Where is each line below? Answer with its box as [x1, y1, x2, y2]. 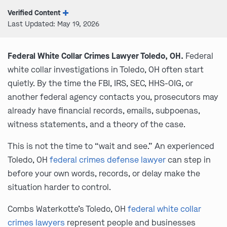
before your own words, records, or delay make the [8, 168, 200, 179]
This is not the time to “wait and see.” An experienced [8, 141, 214, 152]
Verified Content [8, 8, 60, 18]
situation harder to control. [8, 182, 111, 193]
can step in [166, 155, 211, 165]
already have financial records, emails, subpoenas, [8, 105, 200, 116]
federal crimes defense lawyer [50, 155, 166, 165]
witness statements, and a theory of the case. [8, 119, 185, 130]
